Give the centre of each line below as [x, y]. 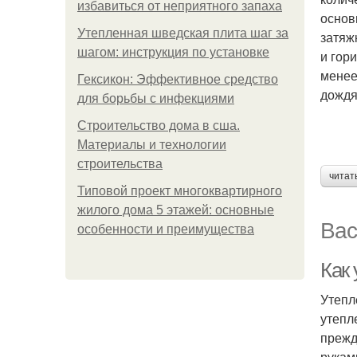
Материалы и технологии [152, 145]
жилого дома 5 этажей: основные [176, 210]
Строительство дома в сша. [159, 126]
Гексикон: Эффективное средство [178, 79]
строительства [120, 164]
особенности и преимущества [166, 229]
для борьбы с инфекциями [156, 98]
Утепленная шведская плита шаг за [183, 33]
